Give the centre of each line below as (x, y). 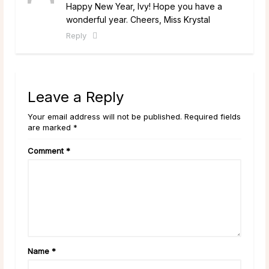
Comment (47, 150)
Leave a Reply (76, 97)
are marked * (53, 127)
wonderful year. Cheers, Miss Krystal (138, 19)
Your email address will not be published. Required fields (134, 116)
